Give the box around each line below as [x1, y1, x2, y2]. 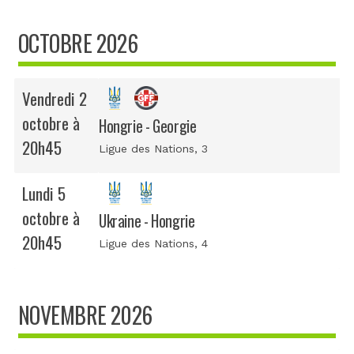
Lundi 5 [22, 180, 66, 205]
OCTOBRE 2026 [18, 26, 138, 59]
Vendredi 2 [22, 85, 87, 111]
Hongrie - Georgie [99, 114, 197, 137]
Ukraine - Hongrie [99, 209, 195, 232]
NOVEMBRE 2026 [18, 298, 153, 331]
